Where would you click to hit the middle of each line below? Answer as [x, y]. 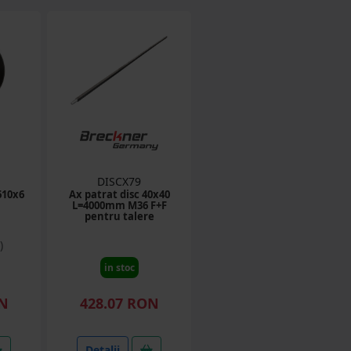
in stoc [119, 268]
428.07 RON [119, 303]
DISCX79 [119, 181]
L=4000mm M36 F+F [119, 205]
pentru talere [119, 216]
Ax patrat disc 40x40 [119, 194]
